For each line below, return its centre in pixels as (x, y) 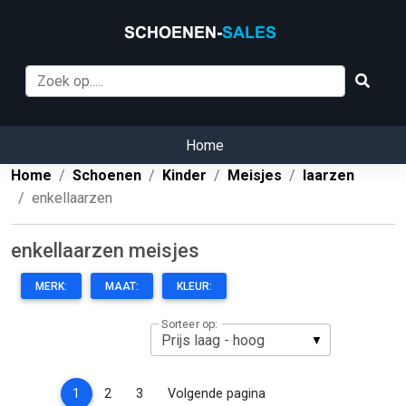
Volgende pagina (217, 393)
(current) (105, 392)
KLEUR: (194, 287)
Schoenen (107, 176)
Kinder (184, 176)
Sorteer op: (189, 324)
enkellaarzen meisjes (105, 251)
